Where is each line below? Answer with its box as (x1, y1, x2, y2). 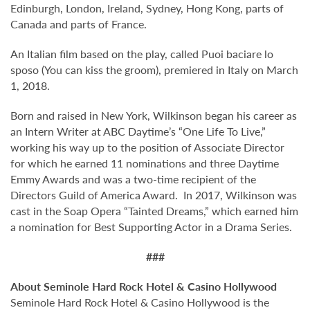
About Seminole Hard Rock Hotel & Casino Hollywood (10, 277, 277, 294)
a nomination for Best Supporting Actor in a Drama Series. (10, 218, 292, 235)
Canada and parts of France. (10, 15, 147, 32)
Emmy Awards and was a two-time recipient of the (10, 170, 256, 187)
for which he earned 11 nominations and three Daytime (10, 154, 279, 171)
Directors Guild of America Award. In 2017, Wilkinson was (10, 186, 297, 203)
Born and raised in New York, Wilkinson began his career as (10, 107, 297, 123)
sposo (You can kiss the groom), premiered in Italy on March (10, 61, 298, 77)
